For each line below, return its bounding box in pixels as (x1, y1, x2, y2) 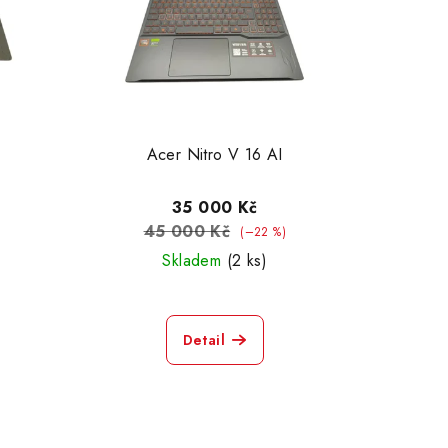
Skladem (162, 248, 227, 272)
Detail (182, 329, 226, 350)
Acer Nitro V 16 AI (146, 142, 283, 166)
